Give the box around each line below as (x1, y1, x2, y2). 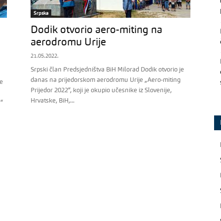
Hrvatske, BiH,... (31, 98, 74, 104)
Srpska (34, 11, 48, 16)
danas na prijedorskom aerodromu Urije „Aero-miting (31, 77, 181, 83)
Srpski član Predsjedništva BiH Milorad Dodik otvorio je (31, 67, 184, 73)
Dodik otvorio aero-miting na (31, 25, 162, 36)
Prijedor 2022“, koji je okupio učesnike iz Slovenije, (31, 87, 172, 94)
